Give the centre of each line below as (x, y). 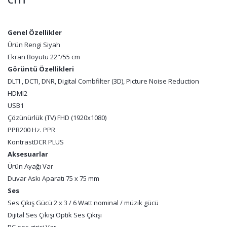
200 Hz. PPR (37, 130)
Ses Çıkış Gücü (31, 203)
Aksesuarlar (28, 154)
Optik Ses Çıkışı (79, 215)
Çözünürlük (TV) (32, 118)
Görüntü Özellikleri (41, 69)
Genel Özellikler (35, 32)
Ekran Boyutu (29, 57)
